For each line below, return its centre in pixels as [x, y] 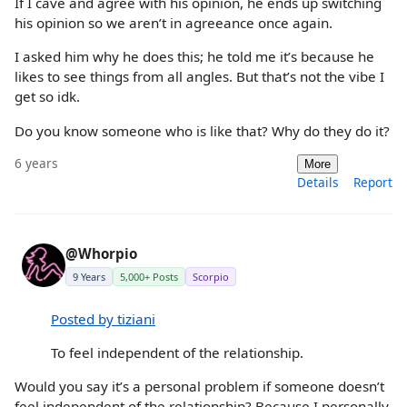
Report [373, 182]
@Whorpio [101, 253]
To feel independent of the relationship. [177, 353]
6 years [36, 163]
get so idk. [47, 97]
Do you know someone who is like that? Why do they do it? [202, 130]
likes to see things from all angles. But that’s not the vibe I [199, 77]
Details [318, 182]
